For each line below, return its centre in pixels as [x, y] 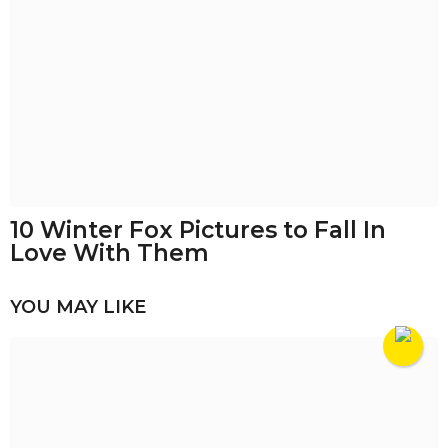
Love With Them [109, 253]
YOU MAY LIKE [78, 306]
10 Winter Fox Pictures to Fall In [198, 230]
